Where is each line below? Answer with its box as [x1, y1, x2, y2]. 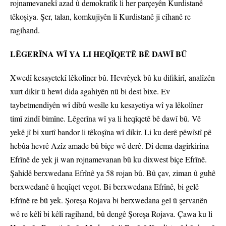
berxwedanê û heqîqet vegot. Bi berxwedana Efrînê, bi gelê [10, 181, 199, 192]
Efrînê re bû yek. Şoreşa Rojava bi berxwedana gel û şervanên [10, 195, 207, 206]
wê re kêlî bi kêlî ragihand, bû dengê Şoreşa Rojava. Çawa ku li [10, 208, 212, 219]
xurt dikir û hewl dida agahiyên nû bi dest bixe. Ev [10, 86, 170, 97]
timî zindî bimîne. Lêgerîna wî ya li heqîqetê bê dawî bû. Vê [10, 113, 201, 124]
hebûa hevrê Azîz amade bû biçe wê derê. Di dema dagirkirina [10, 140, 209, 151]
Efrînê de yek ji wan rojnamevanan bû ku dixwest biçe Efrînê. [10, 154, 207, 165]
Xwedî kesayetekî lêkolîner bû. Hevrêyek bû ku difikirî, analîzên [10, 72, 215, 83]
